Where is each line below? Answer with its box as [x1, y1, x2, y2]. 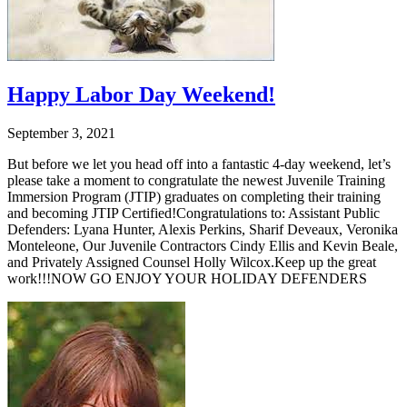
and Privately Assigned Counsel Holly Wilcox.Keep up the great [7, 253, 376, 270]
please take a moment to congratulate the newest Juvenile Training [7, 172, 385, 188]
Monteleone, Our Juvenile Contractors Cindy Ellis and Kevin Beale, [7, 237, 398, 253]
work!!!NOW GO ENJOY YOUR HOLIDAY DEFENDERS [7, 270, 367, 286]
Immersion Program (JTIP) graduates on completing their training [7, 188, 381, 204]
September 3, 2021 [7, 124, 115, 141]
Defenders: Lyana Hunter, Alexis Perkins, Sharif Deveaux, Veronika [7, 221, 398, 237]
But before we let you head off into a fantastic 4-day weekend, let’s [7, 155, 391, 172]
